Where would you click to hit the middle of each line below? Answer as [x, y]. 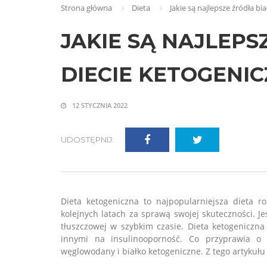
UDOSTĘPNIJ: [87, 140]
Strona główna [86, 8]
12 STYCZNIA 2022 [99, 105]
